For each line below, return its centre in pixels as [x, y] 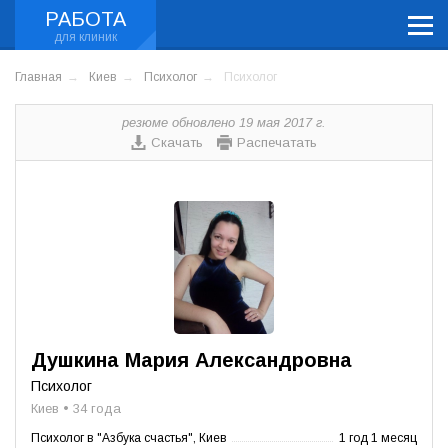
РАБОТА [85, 19]
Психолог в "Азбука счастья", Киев [129, 438]
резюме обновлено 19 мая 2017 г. [224, 122]
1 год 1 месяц [378, 438]
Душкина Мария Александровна [191, 360]
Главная [38, 77]
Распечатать [277, 142]
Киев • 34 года [76, 409]
